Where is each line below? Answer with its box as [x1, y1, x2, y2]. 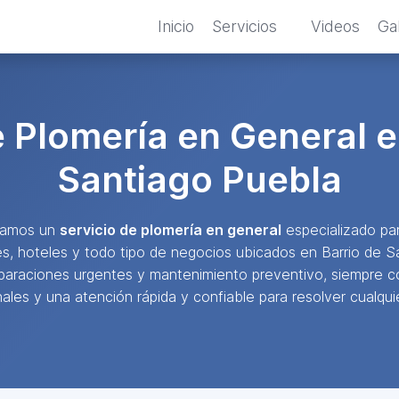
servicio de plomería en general [60, 221, 281, 239]
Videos [311, 17, 360, 36]
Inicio [158, 17, 194, 36]
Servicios [212, 17, 277, 36]
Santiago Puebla [57, 158, 342, 201]
